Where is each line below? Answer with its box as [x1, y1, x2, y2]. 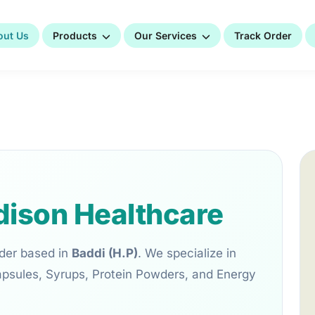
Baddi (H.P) [72, 246, 138, 261]
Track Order [234, 29, 292, 41]
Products [53, 29, 97, 41]
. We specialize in [138, 246, 236, 261]
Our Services [134, 29, 197, 41]
